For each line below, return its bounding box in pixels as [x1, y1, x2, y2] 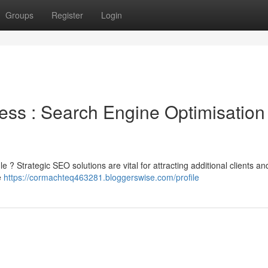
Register [51, 9, 83, 21]
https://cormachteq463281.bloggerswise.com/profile [4, 171, 199, 183]
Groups [5, 9, 33, 21]
